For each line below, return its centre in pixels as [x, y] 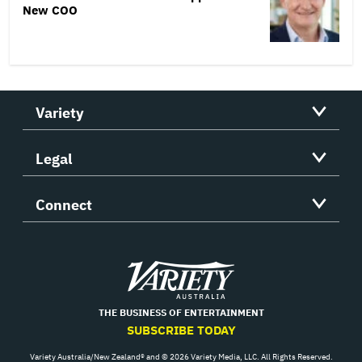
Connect [64, 204]
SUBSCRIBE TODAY [181, 330]
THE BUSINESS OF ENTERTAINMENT [181, 312]
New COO [50, 10]
